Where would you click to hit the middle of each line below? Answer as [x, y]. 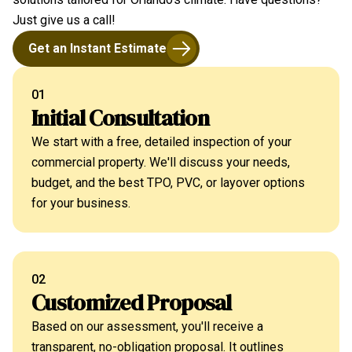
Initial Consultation [120, 118]
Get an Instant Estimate [97, 48]
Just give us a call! [64, 20]
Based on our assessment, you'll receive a [147, 326]
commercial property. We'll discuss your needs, [161, 162]
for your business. [81, 203]
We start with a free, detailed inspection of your [161, 142]
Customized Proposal [132, 302]
